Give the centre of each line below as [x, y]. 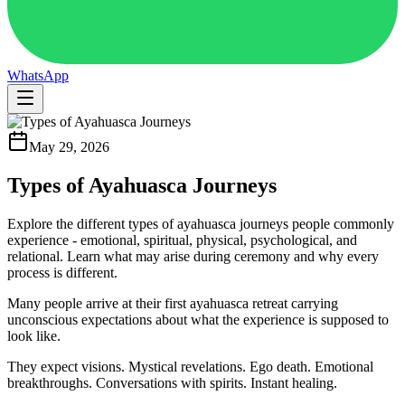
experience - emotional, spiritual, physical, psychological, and [182, 240]
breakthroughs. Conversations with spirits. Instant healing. [172, 382]
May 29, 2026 [69, 147]
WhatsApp [38, 75]
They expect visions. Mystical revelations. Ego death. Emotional [190, 366]
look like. [34, 335]
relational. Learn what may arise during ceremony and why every [193, 256]
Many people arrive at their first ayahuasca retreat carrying [173, 303]
